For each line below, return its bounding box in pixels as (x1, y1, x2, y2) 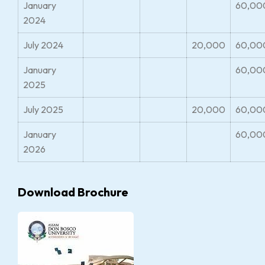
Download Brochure (18, 185, 128, 199)
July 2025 (23, 104, 63, 115)
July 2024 (23, 39, 63, 51)
